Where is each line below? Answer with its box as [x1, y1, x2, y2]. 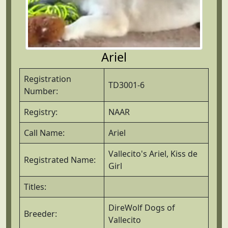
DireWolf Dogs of [108, 202, 175, 213]
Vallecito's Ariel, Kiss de [108, 148, 197, 159]
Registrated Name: [24, 154, 96, 165]
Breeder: [24, 208, 57, 219]
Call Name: [24, 127, 65, 138]
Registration [24, 73, 71, 84]
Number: [24, 85, 58, 97]
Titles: [24, 181, 46, 192]
